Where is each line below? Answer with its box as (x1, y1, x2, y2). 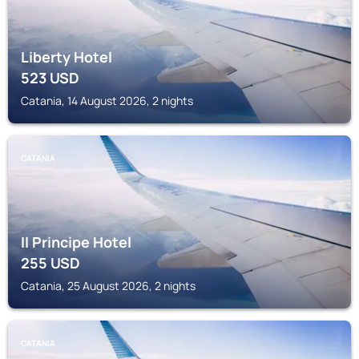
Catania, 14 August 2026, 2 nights (21, 93, 193, 108)
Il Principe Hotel (21, 232, 131, 252)
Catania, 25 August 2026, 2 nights (21, 278, 196, 293)
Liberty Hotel (21, 47, 112, 67)
